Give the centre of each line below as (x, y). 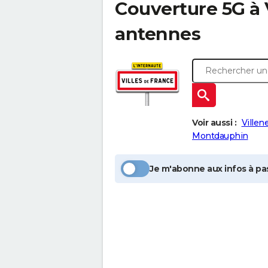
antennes (158, 34)
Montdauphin (220, 136)
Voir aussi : (214, 123)
